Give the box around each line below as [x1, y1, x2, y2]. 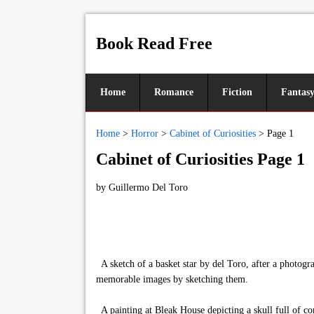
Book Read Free [96, 34, 212, 53]
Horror [131, 128, 158, 139]
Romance [154, 87, 193, 97]
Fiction [222, 87, 252, 97]
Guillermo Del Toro [109, 182, 188, 193]
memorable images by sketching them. [96, 274, 248, 285]
